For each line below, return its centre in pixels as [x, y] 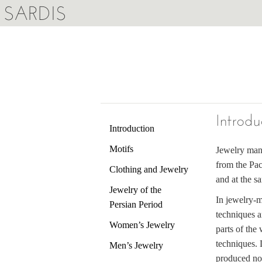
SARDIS [35, 13]
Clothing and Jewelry [149, 169]
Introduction [132, 128]
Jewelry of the [135, 190]
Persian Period [136, 204]
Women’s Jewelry [142, 225]
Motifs [121, 149]
